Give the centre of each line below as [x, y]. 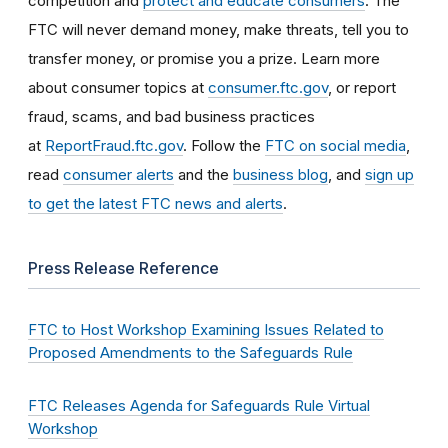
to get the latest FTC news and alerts [155, 203]
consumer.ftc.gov [268, 87]
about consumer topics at [118, 87]
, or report [362, 87]
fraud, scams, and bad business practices [171, 116]
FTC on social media [335, 145]
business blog [280, 174]
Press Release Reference [123, 267]
